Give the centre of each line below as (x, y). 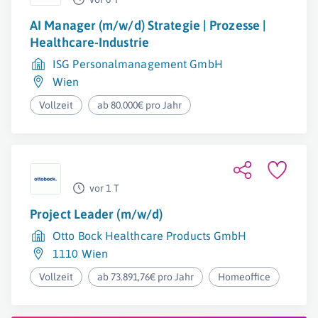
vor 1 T (104, 188)
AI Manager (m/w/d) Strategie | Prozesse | (148, 25)
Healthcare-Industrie (90, 42)
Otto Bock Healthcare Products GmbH (150, 236)
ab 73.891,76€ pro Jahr (146, 277)
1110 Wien (80, 253)
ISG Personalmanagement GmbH (138, 64)
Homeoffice (245, 277)
